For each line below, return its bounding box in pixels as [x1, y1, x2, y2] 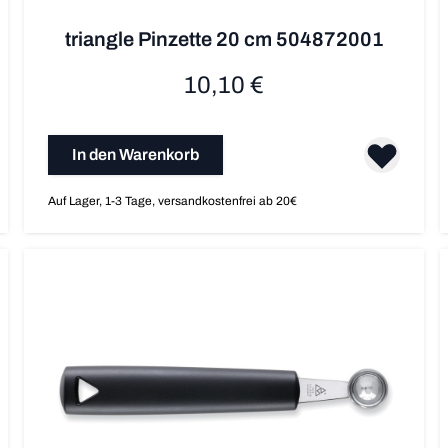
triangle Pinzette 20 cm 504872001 [64, 28, 384, 51]
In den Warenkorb [72, 146, 199, 164]
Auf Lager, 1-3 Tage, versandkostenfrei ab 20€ [48, 194, 297, 209]
